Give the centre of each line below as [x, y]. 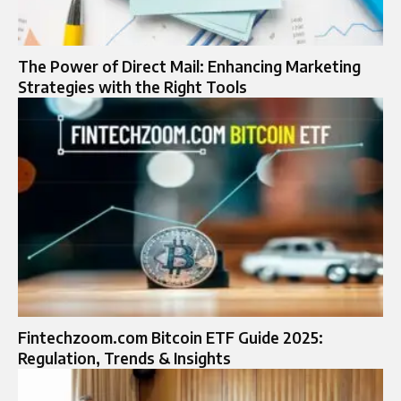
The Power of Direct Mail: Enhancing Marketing [189, 67]
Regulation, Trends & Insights [124, 358]
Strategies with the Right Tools [132, 87]
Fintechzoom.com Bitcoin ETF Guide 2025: [171, 337]
